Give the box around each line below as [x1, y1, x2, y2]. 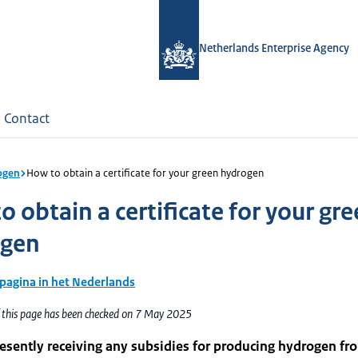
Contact [4, 109, 50, 127]
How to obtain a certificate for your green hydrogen [26, 166, 264, 180]
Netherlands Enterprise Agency [199, 41, 349, 55]
